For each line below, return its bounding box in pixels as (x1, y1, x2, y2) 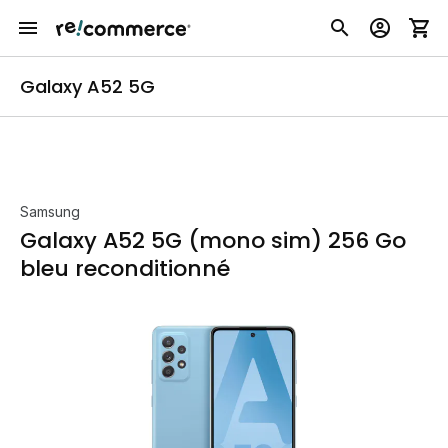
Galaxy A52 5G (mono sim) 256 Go (20, 225, 406, 256)
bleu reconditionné (20, 253, 230, 284)
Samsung (20, 203, 80, 220)
